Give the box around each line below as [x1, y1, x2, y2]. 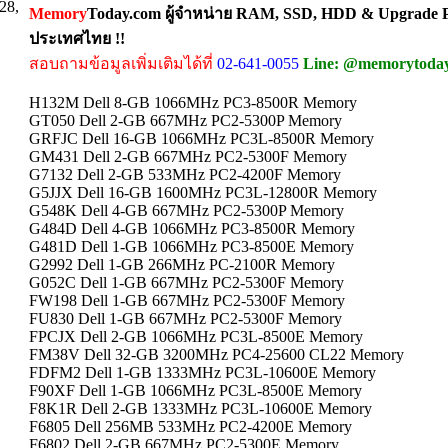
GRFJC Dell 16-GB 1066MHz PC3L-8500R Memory [29, 130, 374, 147]
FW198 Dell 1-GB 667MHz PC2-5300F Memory [29, 292, 345, 309]
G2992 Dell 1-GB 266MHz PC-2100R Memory [29, 256, 335, 273]
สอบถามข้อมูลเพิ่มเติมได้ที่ [29, 55, 213, 72]
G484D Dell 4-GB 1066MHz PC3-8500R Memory [29, 220, 355, 237]
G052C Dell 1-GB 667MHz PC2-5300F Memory [29, 274, 344, 291]
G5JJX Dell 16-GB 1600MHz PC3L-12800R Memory [29, 184, 377, 201]
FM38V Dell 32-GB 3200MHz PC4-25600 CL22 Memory [29, 346, 404, 363]
